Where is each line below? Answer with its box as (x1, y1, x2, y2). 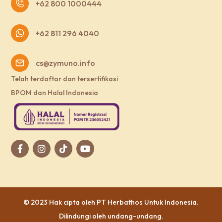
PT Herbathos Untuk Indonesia (97, 197, 197, 207)
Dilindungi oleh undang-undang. (58, 211, 164, 221)
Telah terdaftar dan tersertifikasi (11, 74, 118, 84)
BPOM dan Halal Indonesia (11, 88, 99, 98)
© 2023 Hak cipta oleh (23, 197, 97, 207)
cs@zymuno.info (36, 58, 96, 68)
